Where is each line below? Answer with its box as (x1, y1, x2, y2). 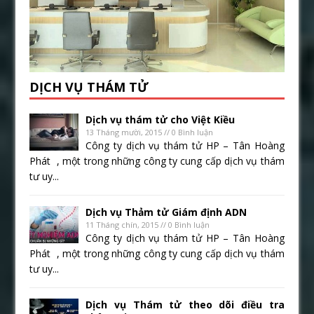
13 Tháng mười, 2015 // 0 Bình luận (86, 127, 214, 138)
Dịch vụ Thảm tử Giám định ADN (86, 205, 247, 219)
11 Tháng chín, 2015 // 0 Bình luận (86, 219, 210, 231)
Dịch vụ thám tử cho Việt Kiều (86, 113, 235, 127)
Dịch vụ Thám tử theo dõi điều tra (86, 298, 285, 312)
